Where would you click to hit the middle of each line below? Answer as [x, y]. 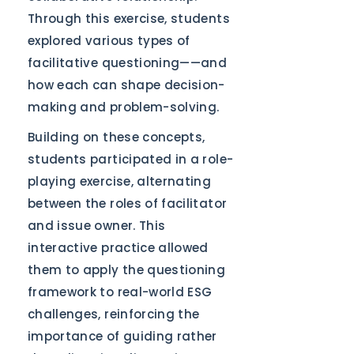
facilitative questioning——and [128, 63]
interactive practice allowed [118, 248]
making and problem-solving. [124, 107]
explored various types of [109, 41]
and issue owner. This [97, 226]
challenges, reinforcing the [114, 314]
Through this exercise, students [129, 19]
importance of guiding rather [122, 336]
